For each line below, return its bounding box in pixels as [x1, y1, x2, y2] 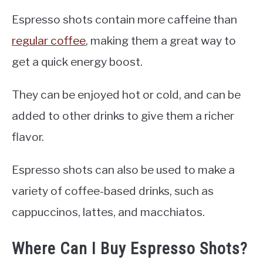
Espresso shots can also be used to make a [12, 163, 235, 177]
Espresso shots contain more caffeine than [12, 12, 237, 27]
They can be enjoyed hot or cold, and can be [12, 87, 241, 102]
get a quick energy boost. [12, 55, 143, 69]
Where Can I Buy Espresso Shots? [12, 238, 248, 258]
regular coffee [12, 33, 86, 48]
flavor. [12, 130, 44, 144]
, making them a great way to [86, 33, 236, 48]
